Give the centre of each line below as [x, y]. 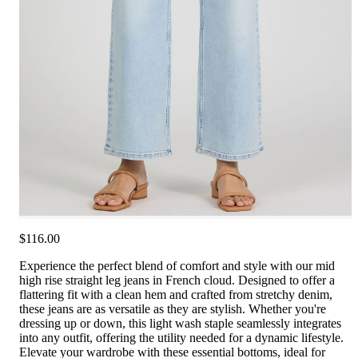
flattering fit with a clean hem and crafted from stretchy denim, [176, 294]
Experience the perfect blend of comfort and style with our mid [177, 265]
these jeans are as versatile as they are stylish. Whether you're [173, 308]
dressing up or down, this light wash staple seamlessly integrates [180, 323]
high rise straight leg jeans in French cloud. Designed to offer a [177, 280]
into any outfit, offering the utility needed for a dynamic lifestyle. [181, 337]
